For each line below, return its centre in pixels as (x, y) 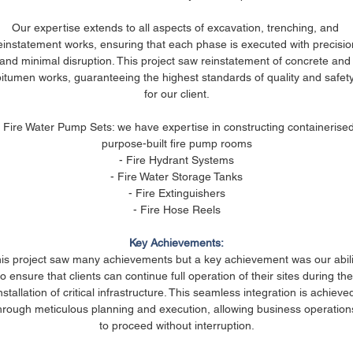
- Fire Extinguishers (176, 193)
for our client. (176, 94)
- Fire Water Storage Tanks (176, 176)
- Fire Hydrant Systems (176, 160)
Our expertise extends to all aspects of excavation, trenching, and (176, 28)
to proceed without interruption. (176, 325)
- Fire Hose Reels (176, 210)
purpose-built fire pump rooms (176, 143)
